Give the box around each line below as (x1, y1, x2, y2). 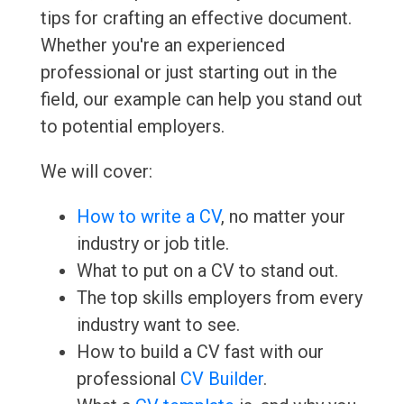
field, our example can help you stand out (40, 88, 363, 111)
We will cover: (40, 161, 152, 183)
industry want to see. (76, 314, 240, 336)
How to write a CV (76, 206, 221, 228)
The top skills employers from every (76, 287, 363, 309)
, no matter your (220, 206, 345, 228)
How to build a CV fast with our (76, 341, 324, 363)
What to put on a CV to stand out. (76, 260, 338, 282)
